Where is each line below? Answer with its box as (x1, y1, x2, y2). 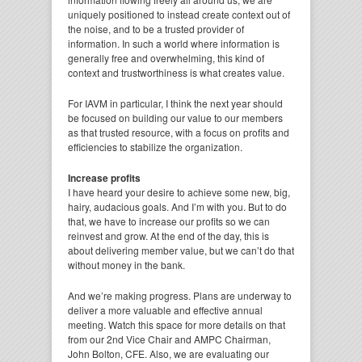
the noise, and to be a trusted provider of (68, 22, 244, 36)
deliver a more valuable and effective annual (68, 303, 263, 317)
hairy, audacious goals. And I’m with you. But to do (68, 200, 287, 213)
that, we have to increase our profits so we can (68, 214, 270, 228)
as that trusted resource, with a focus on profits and (68, 125, 289, 139)
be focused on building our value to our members (68, 111, 283, 124)
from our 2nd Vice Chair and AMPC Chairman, (68, 332, 271, 346)
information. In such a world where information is (68, 36, 280, 50)
